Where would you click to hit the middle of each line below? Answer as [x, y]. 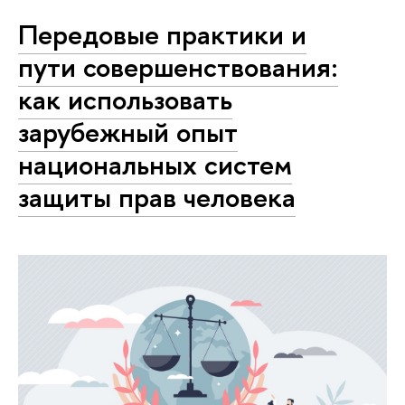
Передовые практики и [162, 34]
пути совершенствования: [178, 66]
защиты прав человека [157, 197]
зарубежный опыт [128, 132]
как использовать [125, 99]
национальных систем [155, 164]
